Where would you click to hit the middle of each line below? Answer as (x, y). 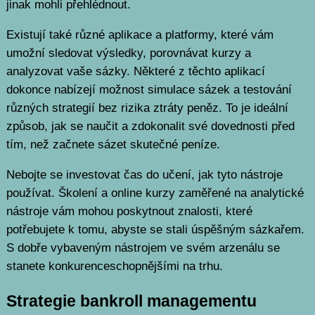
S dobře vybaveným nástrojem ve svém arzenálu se (143, 247)
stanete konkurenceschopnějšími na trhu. (114, 266)
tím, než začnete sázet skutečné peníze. (113, 145)
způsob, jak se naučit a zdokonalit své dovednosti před (150, 127)
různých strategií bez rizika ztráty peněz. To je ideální (147, 108)
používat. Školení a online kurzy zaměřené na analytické (155, 193)
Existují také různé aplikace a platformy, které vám (140, 35)
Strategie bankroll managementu (131, 301)
